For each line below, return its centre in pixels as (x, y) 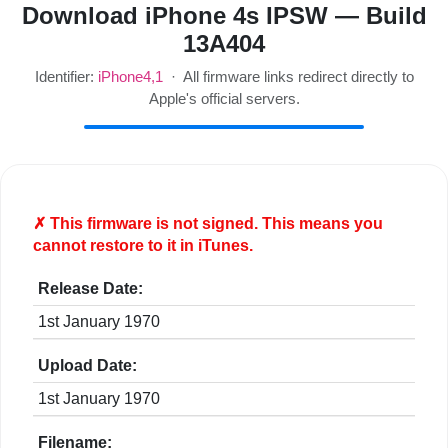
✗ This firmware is (103, 224)
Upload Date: (87, 366)
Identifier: (66, 77)
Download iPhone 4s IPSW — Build (224, 16)
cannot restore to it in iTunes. (143, 246)
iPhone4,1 (130, 77)
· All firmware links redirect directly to (288, 77)
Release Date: (90, 289)
